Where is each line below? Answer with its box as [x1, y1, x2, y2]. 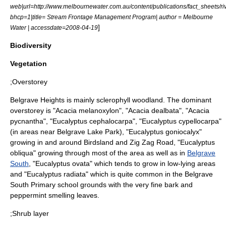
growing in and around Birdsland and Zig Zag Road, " [10, 138, 180, 146]
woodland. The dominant [130, 96, 211, 104]
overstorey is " [10, 106, 55, 115]
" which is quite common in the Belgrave [86, 170, 213, 178]
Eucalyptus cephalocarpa [52, 117, 133, 125]
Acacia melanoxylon [55, 106, 119, 115]
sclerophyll [96, 96, 130, 104]
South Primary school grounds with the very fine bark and [10, 181, 193, 189]
